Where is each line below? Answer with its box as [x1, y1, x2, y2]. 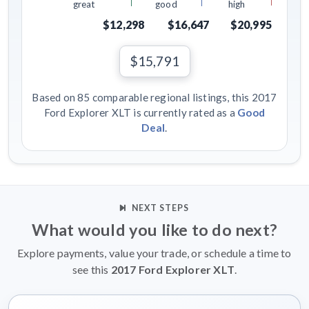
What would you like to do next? [31, 220, 278, 240]
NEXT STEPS [131, 203, 190, 214]
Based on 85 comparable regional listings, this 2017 [32, 91, 277, 104]
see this [72, 263, 111, 277]
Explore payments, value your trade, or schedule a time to [17, 246, 292, 260]
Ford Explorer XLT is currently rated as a [43, 106, 238, 119]
